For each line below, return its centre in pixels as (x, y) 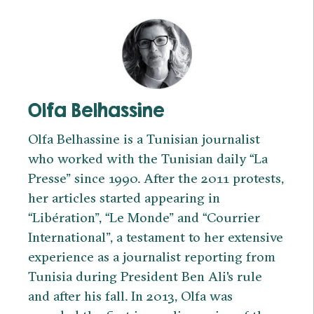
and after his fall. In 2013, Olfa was (130, 296)
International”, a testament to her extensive (156, 237)
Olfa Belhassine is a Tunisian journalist (144, 139)
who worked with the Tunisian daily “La (148, 159)
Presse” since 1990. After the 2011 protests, (156, 178)
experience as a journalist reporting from (152, 257)
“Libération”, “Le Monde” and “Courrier (144, 218)
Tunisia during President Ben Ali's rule (145, 277)
